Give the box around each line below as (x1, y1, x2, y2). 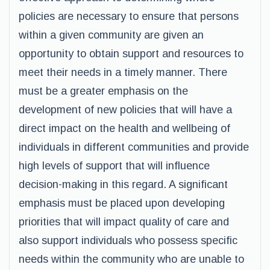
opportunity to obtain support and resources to (19, 48, 243, 60)
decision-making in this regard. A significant (19, 178, 228, 190)
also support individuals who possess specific (19, 234, 237, 246)
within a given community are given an (19, 29, 204, 41)
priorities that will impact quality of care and (19, 216, 229, 228)
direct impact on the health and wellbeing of (19, 122, 230, 134)
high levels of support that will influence (19, 160, 210, 172)
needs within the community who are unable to (19, 253, 244, 265)
